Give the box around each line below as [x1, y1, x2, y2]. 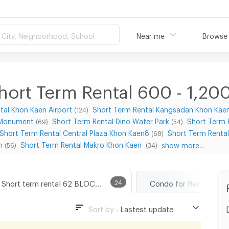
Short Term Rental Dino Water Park [52, 117, 169, 123]
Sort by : [88, 204, 120, 211]
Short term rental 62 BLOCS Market [95, 178, 101, 185]
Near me [136, 32, 165, 37]
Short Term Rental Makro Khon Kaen [20, 141, 144, 146]
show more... [162, 141, 204, 147]
